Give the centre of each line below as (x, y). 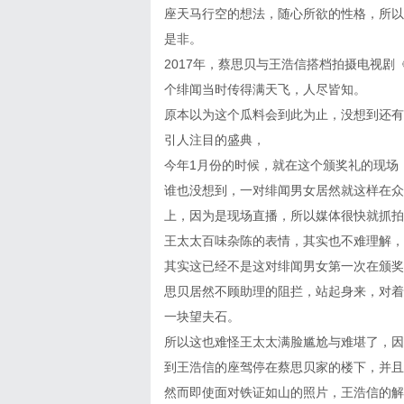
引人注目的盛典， (215, 140)
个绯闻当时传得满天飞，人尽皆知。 (265, 89)
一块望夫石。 (202, 317)
